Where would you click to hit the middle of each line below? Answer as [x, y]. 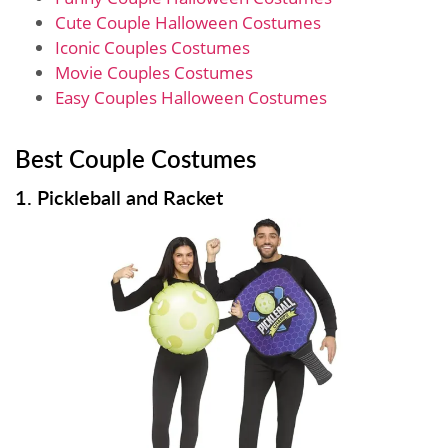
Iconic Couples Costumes [152, 47]
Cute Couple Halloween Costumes [188, 22]
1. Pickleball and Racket [119, 196]
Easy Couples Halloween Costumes [191, 97]
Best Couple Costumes [135, 157]
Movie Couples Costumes [154, 72]
